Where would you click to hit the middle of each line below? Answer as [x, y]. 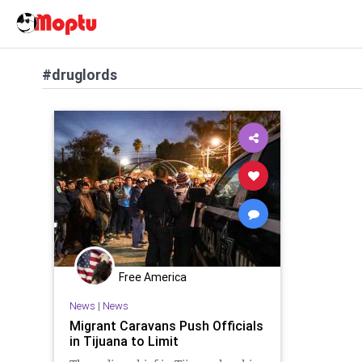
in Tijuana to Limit [124, 341]
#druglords [80, 75]
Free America [153, 277]
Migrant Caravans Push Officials [166, 325]
